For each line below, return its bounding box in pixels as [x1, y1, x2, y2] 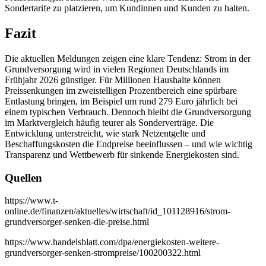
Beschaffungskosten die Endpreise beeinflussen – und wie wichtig [5, 138, 252, 149]
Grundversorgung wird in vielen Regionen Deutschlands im [5, 64, 229, 74]
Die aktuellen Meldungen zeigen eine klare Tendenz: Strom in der [5, 53, 251, 64]
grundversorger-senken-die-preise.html [5, 217, 149, 227]
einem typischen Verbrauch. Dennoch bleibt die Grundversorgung [5, 106, 251, 117]
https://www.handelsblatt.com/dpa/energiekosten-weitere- [5, 237, 219, 248]
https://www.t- [5, 195, 58, 206]
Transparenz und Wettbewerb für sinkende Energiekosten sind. [5, 149, 239, 160]
